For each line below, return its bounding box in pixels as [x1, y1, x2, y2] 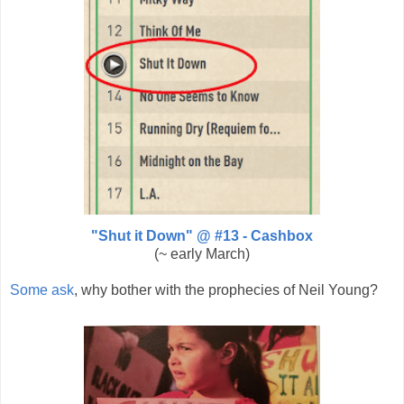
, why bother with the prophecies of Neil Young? [74, 282, 378, 298]
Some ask [10, 282, 74, 298]
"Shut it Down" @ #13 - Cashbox [91, 228, 313, 244]
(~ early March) [154, 246, 250, 262]
